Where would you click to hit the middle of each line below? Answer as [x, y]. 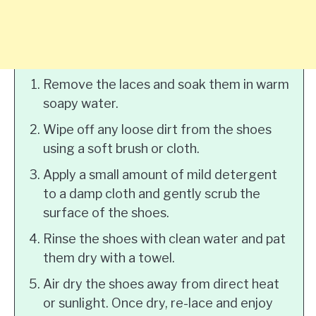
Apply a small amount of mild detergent [160, 175]
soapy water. [81, 103]
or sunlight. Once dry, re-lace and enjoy [158, 303]
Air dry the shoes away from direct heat [161, 284]
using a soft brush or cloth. [121, 148]
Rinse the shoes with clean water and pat [164, 239]
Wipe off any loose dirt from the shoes [157, 129]
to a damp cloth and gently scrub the [152, 194]
